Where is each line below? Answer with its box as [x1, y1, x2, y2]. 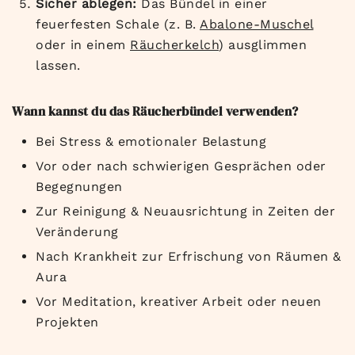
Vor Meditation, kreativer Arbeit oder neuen [36, 294, 322, 310]
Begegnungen [36, 179, 123, 195]
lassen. [36, 58, 81, 74]
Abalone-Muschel [200, 17, 314, 32]
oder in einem [36, 37, 130, 53]
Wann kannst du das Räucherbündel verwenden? [12, 102, 299, 120]
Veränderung [36, 224, 119, 240]
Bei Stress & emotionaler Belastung [36, 134, 266, 150]
